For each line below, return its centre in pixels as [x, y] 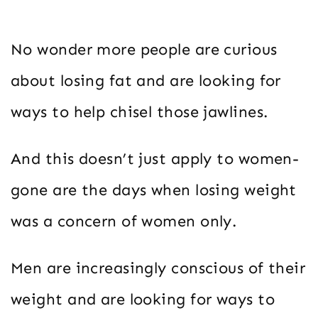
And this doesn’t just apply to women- [155, 159]
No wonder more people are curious [144, 50]
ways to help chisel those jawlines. [139, 112]
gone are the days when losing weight [154, 190]
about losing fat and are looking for [146, 81]
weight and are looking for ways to [143, 300]
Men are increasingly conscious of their [158, 268]
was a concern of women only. [124, 221]
